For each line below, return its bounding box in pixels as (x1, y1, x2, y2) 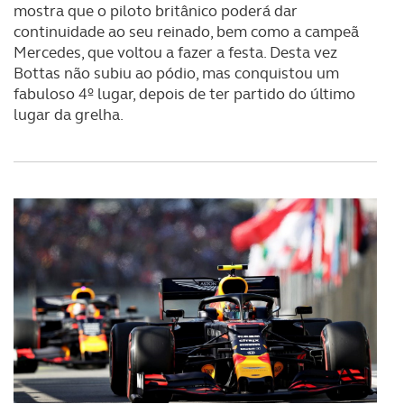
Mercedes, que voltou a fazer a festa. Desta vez (14, 42, 337, 62)
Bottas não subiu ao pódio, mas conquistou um (14, 63, 339, 83)
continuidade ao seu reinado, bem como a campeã (14, 22, 359, 41)
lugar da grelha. (14, 105, 124, 124)
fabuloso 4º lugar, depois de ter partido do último (14, 84, 355, 104)
